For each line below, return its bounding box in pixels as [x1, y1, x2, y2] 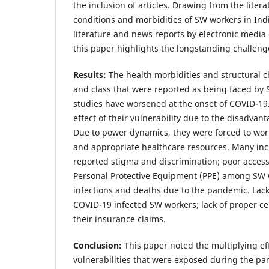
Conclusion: [73, 240, 122, 252]
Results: [73, 69, 106, 81]
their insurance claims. [73, 213, 166, 225]
